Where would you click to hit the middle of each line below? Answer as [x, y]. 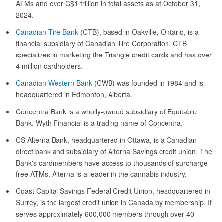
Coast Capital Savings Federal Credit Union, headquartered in [113, 191]
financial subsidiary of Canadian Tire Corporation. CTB [101, 43]
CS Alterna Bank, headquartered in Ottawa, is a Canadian [106, 139]
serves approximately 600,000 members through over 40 [105, 213]
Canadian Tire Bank [47, 32]
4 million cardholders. [49, 66]
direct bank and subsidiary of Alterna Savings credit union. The [114, 151]
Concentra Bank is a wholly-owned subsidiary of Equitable [106, 111]
